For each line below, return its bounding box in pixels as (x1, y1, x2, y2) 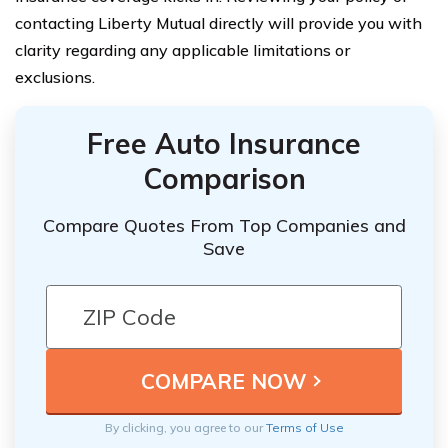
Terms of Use (265, 420, 344, 436)
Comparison (142, 161, 306, 197)
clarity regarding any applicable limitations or (15, 40, 350, 61)
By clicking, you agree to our (104, 420, 266, 436)
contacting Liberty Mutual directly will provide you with (15, 13, 422, 34)
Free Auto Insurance (87, 126, 361, 162)
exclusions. (15, 67, 95, 88)
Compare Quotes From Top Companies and (42, 214, 406, 238)
